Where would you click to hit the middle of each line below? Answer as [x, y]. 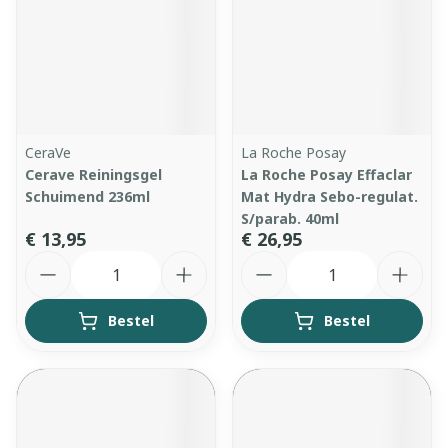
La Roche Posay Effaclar [326, 174]
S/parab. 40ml [290, 218]
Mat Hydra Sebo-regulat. [329, 196]
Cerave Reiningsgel [93, 174]
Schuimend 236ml [87, 196]
